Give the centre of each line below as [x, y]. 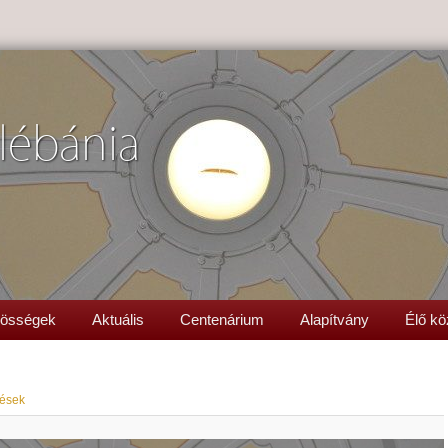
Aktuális [118, 319]
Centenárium [222, 319]
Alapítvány [334, 319]
